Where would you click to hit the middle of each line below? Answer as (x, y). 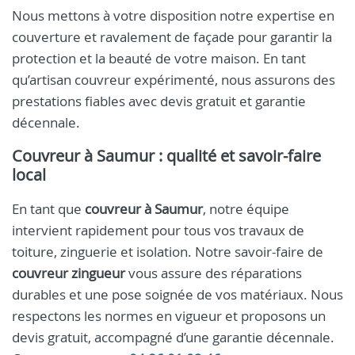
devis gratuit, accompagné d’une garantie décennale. (173, 337)
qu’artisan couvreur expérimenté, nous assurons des (174, 80)
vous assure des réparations (214, 273)
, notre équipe (246, 209)
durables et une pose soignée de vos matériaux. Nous (177, 294)
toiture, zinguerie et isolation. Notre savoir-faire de (168, 252)
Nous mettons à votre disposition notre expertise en (173, 15)
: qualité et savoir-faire (238, 156)
